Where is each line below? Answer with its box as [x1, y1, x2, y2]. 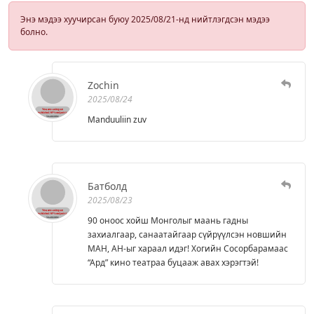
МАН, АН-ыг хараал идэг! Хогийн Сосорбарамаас [88, 242, 288, 254]
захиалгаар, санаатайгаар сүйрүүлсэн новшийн [88, 228, 287, 240]
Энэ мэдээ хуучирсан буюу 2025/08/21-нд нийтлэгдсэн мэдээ [20, 13, 270, 25]
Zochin [88, 78, 119, 92]
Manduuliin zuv [88, 113, 146, 125]
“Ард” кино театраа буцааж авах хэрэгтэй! [88, 256, 259, 268]
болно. [20, 25, 48, 38]
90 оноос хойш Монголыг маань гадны [88, 214, 248, 226]
